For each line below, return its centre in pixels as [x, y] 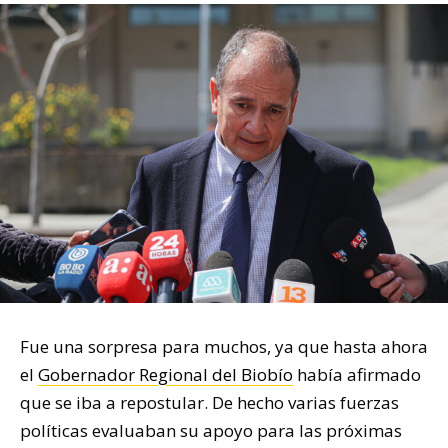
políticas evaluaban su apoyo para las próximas [211, 430]
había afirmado [357, 374]
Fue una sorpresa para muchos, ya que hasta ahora [224, 346]
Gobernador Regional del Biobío [165, 374]
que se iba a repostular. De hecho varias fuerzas [209, 402]
